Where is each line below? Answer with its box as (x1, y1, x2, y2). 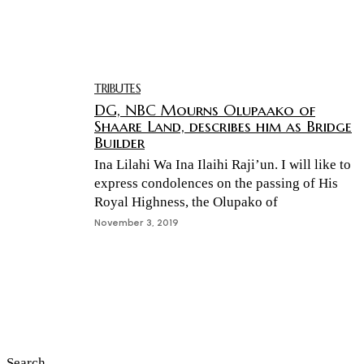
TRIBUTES (94, 80, 141, 96)
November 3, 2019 (94, 216, 179, 228)
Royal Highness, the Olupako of (94, 193, 278, 210)
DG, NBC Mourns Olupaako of (94, 99, 315, 119)
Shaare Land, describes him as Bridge (94, 115, 352, 136)
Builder (94, 132, 145, 152)
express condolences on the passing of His (94, 175, 338, 191)
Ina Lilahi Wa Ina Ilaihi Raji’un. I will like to (94, 156, 351, 172)
